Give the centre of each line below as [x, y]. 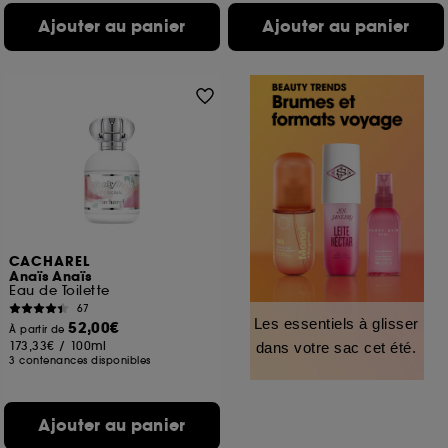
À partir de [39, 329]
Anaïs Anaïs [50, 277]
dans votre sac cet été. [336, 347]
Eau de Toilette [59, 290]
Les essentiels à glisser [336, 323]
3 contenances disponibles [80, 360]
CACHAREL [50, 262]
